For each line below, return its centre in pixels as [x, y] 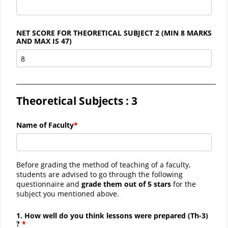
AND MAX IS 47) [44, 41]
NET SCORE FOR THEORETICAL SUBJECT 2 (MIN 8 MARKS [114, 33]
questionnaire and [49, 184]
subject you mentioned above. [68, 193]
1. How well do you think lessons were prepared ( [103, 215]
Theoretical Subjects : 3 [77, 101]
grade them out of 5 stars [127, 184]
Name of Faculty [45, 125]
